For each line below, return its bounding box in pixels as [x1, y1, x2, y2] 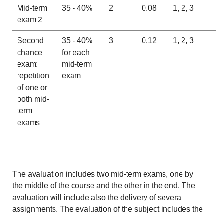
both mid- [17, 95, 49, 104]
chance [17, 48, 42, 57]
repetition [17, 72, 49, 80]
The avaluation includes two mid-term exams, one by [12, 170, 194, 179]
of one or [17, 83, 47, 92]
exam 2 [17, 16, 42, 24]
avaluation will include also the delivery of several [12, 193, 183, 202]
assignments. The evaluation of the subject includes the [12, 205, 203, 214]
